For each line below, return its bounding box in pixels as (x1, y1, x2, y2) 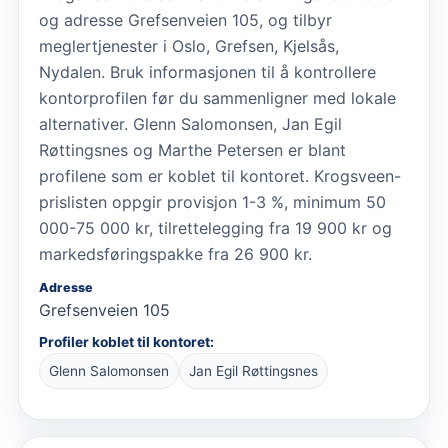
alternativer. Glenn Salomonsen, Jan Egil (39, 113, 342, 134)
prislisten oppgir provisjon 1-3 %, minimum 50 (39, 191, 386, 212)
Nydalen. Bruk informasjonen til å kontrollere (39, 61, 376, 82)
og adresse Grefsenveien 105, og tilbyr (39, 9, 332, 30)
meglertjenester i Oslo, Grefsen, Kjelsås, (39, 35, 339, 56)
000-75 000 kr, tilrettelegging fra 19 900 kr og (39, 217, 392, 238)
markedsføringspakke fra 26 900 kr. (39, 243, 312, 264)
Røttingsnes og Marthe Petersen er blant (39, 139, 346, 160)
